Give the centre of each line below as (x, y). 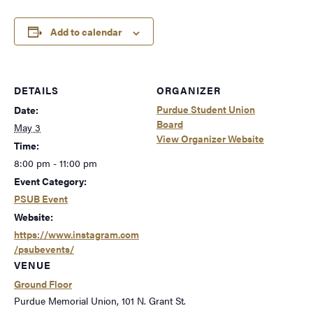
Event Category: (50, 181)
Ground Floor (43, 284)
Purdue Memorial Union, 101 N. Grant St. (100, 301)
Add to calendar (86, 32)
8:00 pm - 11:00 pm (56, 163)
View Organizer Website (210, 139)
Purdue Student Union (206, 109)
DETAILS (36, 90)
